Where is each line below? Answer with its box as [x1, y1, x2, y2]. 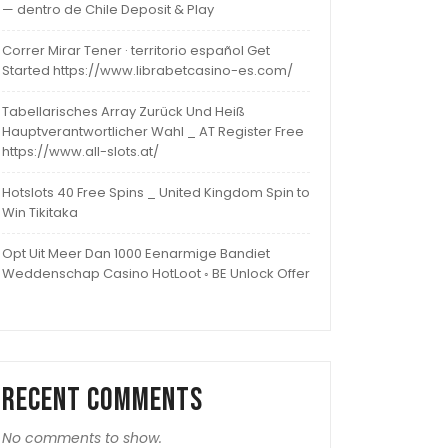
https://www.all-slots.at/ [2, 142, 159, 162]
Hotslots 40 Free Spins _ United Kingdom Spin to [2, 183, 310, 203]
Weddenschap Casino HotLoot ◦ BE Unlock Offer [2, 264, 310, 284]
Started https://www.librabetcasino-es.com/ [2, 61, 293, 81]
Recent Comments [2, 381, 203, 421]
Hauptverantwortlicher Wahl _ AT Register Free [2, 122, 304, 142]
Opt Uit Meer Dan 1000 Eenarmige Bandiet [2, 244, 270, 264]
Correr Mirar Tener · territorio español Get [2, 41, 270, 61]
